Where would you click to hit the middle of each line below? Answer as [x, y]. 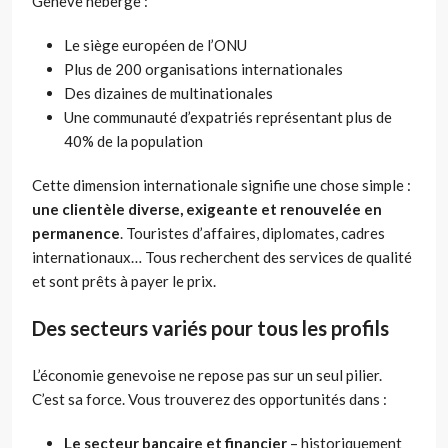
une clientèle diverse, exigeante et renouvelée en [207, 208]
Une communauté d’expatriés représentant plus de [228, 116]
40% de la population [133, 140]
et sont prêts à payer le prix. [124, 280]
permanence [76, 232]
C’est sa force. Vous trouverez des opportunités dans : [209, 398]
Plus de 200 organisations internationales [203, 68]
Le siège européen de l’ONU [155, 44]
